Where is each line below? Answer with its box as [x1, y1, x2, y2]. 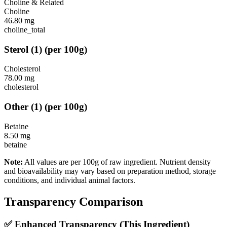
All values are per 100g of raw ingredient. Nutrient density [23, 157, 211, 166]
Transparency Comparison [4, 195, 143, 208]
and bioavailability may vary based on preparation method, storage [4, 166, 216, 175]
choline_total [4, 25, 45, 34]
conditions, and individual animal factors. [4, 175, 135, 184]
